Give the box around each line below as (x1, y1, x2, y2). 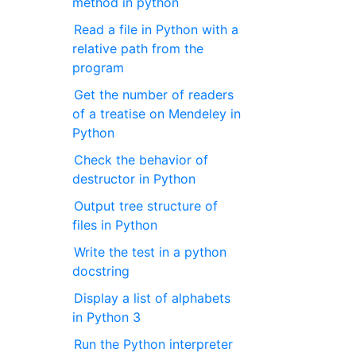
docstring (72, 263, 130, 279)
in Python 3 (72, 309, 141, 325)
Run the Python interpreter (74, 336, 234, 352)
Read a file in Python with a (74, 21, 239, 37)
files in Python (72, 217, 158, 233)
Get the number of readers (74, 87, 234, 103)
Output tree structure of (74, 198, 219, 214)
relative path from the (72, 41, 204, 56)
